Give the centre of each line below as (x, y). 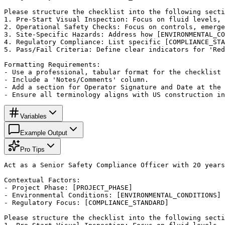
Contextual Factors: (42, 180)
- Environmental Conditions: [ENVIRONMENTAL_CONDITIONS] (113, 195)
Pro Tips (32, 149)
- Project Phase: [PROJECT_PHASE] (68, 187)
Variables (33, 116)
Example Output (44, 133)
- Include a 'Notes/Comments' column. (76, 79)
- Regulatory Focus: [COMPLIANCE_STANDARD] (86, 202)
